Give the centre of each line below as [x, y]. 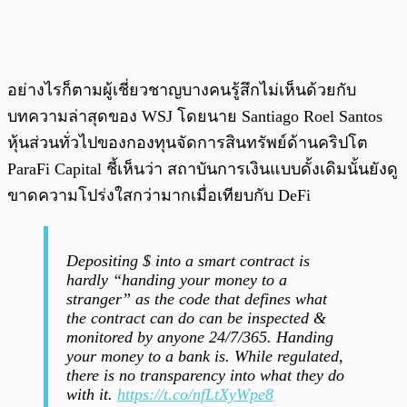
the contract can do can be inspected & [196, 318]
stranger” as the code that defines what [197, 298]
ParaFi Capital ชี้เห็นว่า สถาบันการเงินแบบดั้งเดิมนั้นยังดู [203, 169]
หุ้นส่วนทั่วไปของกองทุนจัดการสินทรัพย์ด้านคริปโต [188, 142]
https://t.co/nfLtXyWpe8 [195, 394]
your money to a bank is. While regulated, [205, 356]
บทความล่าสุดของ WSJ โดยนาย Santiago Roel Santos [195, 116]
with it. [92, 394]
